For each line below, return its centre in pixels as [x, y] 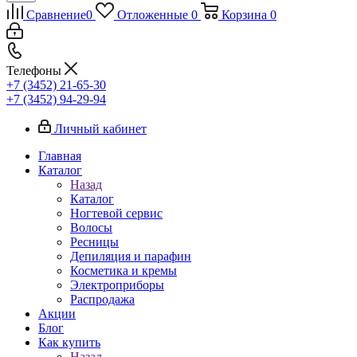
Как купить [69, 342]
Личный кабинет [100, 129]
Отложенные [152, 15]
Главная [60, 156]
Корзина [244, 15]
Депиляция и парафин [131, 256]
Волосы [91, 228]
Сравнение [56, 15]
